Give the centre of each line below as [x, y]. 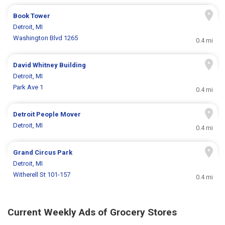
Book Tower [32, 16]
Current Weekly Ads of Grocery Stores [92, 212]
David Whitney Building [50, 65]
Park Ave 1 [28, 87]
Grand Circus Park [43, 153]
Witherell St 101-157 [42, 175]
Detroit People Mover [47, 115]
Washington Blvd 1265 [46, 38]
